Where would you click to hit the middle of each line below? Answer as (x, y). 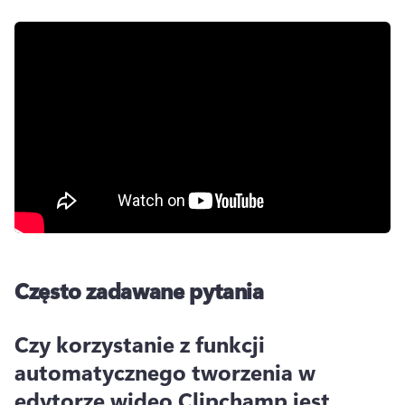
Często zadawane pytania (139, 290)
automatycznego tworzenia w (165, 371)
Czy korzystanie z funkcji (140, 343)
